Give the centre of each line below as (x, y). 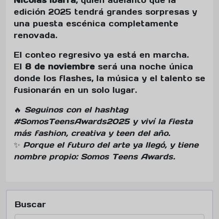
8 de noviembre (60, 66)
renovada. (35, 35)
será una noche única (144, 66)
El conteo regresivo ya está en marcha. (101, 55)
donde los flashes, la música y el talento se (109, 78)
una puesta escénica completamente (96, 23)
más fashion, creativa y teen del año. (92, 133)
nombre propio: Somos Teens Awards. (94, 156)
